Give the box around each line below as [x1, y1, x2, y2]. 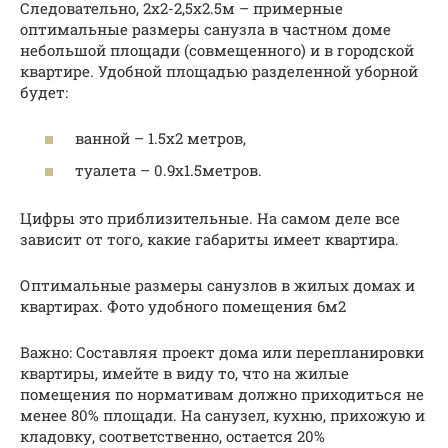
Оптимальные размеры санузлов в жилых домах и [20, 274, 415, 295]
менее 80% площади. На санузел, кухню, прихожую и [20, 404, 425, 425]
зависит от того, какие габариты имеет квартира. [20, 228, 399, 249]
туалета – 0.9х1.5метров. [75, 159, 262, 180]
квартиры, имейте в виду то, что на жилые [20, 362, 349, 383]
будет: [20, 81, 68, 102]
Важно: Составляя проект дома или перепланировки [20, 341, 424, 362]
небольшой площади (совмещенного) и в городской [20, 39, 414, 60]
